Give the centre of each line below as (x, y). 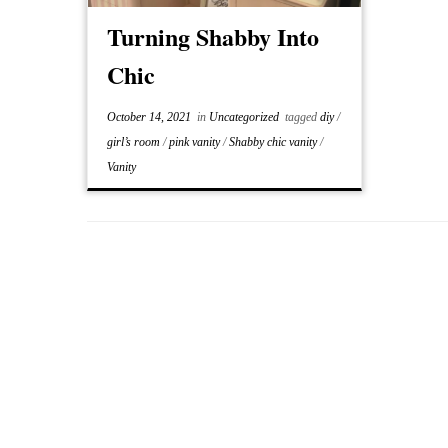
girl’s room (135, 142)
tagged (301, 117)
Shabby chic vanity (275, 142)
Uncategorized (246, 117)
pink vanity (196, 142)
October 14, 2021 (149, 117)
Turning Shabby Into (213, 36)
